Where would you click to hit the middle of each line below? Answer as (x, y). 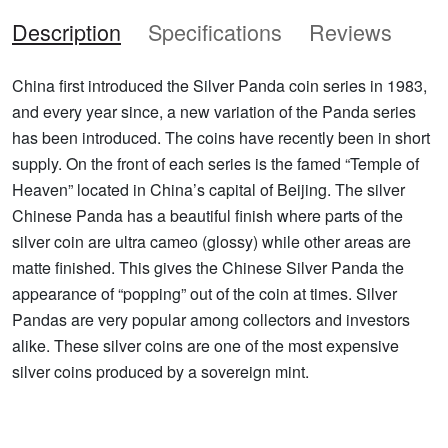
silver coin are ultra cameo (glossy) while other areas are (211, 242)
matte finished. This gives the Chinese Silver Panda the (208, 268)
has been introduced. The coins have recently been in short (221, 138)
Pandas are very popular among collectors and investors (211, 320)
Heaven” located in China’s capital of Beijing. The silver (208, 190)
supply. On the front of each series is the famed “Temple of (215, 164)
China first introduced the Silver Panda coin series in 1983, (219, 86)
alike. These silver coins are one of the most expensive (205, 346)
